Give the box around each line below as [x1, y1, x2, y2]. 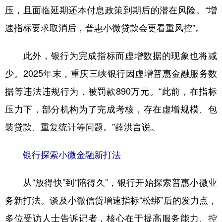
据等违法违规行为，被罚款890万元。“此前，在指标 [5, 87, 217, 96]
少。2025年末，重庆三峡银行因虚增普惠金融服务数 [5, 69, 217, 78]
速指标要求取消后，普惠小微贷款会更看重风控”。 [5, 23, 204, 32]
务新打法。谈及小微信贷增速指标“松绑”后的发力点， [5, 196, 217, 205]
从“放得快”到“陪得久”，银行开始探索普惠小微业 [5, 178, 217, 187]
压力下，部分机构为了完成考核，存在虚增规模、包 [5, 105, 217, 113]
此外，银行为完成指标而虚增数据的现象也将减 [5, 51, 217, 60]
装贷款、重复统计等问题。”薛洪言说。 [5, 122, 160, 131]
